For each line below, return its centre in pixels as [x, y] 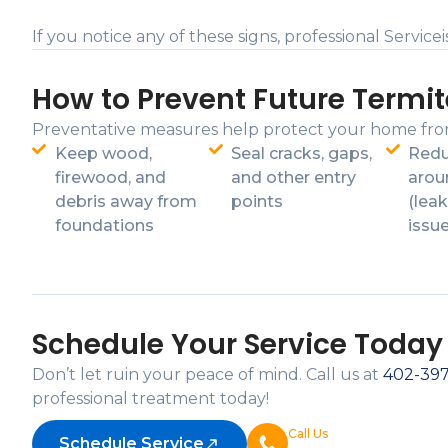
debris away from [125, 201]
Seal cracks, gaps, [302, 153]
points [257, 201]
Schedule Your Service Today [237, 344]
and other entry [294, 177]
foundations [104, 225]
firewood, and [110, 177]
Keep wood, [103, 153]
